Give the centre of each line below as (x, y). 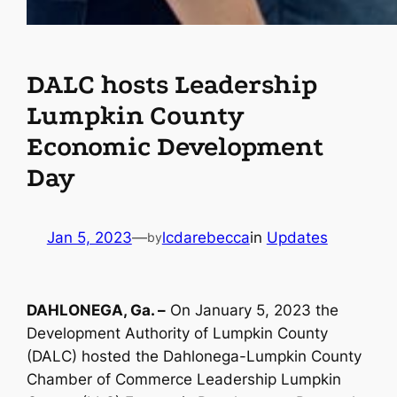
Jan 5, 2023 (89, 238)
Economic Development (175, 146)
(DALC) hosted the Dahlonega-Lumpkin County (195, 357)
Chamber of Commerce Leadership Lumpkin (184, 380)
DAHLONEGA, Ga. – (97, 311)
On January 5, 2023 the (253, 311)
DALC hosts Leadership (172, 84)
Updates (297, 238)
